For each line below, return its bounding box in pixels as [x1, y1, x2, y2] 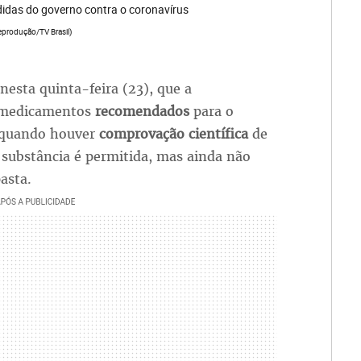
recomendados [94, 102, 193, 121]
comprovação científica [98, 125, 252, 143]
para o [193, 102, 234, 121]
